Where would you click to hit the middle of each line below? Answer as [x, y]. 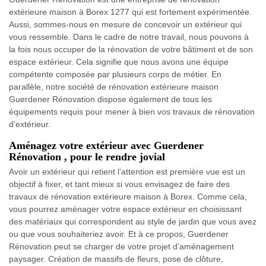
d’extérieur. [30, 124]
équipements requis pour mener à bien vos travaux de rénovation [132, 111]
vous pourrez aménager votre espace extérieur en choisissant [125, 209]
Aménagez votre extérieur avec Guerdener [106, 145]
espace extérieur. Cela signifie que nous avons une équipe [119, 61]
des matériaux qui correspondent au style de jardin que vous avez [133, 221]
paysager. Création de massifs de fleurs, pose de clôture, [116, 259]
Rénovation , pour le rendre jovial [87, 156]
